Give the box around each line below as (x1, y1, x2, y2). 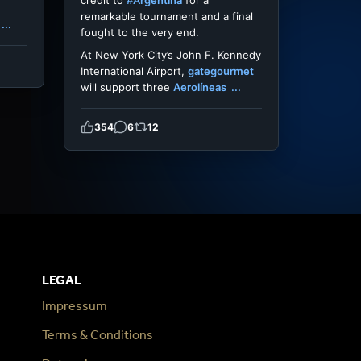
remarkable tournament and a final (81, 10, 253, 23)
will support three (81, 81, 173, 94)
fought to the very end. (81, 26, 199, 39)
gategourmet (188, 64, 254, 78)
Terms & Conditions (41, 327, 153, 343)
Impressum (41, 298, 107, 314)
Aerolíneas (173, 81, 229, 94)
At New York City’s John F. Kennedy (81, 48, 261, 62)
